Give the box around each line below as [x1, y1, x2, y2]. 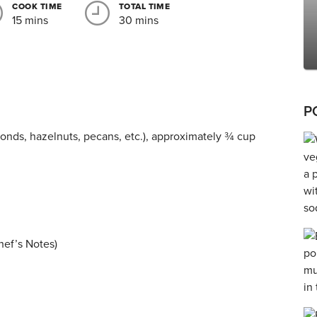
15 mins [12, 13, 49, 28]
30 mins [118, 13, 158, 28]
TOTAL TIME [118, 1, 171, 11]
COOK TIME [12, 1, 62, 11]
